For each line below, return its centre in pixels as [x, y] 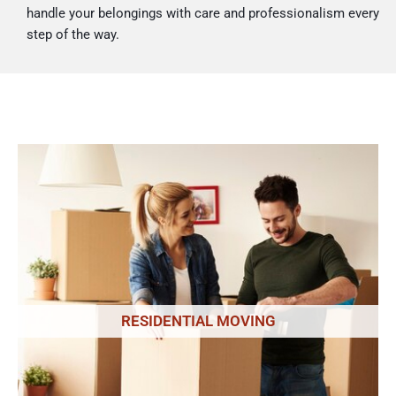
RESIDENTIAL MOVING [198, 320]
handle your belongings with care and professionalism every [203, 14]
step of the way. [73, 35]
